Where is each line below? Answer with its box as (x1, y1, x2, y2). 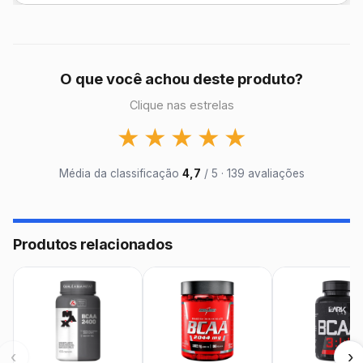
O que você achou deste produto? (60, 70, 303, 88)
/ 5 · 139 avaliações (200, 167, 305, 180)
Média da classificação (58, 167, 182, 180)
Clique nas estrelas (129, 98, 234, 112)
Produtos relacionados (13, 236, 173, 253)
